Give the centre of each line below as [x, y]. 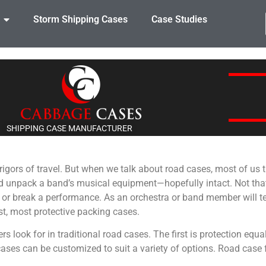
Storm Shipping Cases [80, 19]
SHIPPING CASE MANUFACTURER [69, 129]
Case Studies [179, 19]
